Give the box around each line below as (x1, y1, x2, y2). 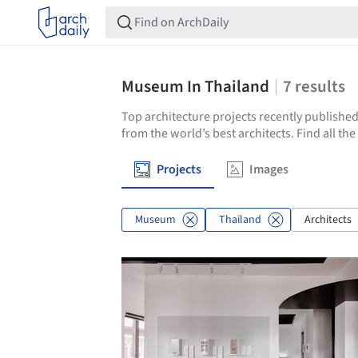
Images (249, 161, 288, 178)
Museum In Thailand (121, 74, 269, 98)
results (295, 74, 345, 98)
